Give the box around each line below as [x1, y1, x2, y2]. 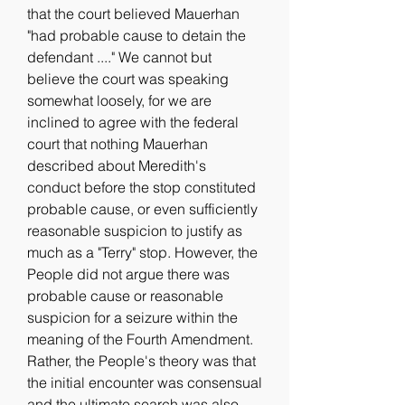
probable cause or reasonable [27, 287, 223, 305]
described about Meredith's [27, 156, 206, 174]
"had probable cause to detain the [27, 26, 246, 44]
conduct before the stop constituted [27, 178, 256, 196]
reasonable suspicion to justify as [27, 221, 242, 240]
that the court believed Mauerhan [27, 5, 240, 23]
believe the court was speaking [27, 70, 229, 88]
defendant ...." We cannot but [27, 48, 212, 66]
